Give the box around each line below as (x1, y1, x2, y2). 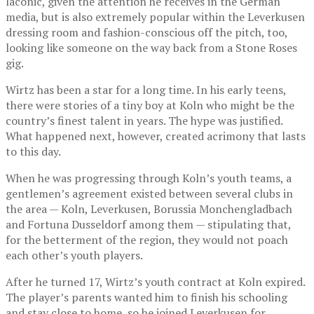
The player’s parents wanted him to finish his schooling (6, 289, 287, 305)
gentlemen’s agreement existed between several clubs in (6, 185, 293, 201)
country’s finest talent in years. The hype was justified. (6, 112, 282, 128)
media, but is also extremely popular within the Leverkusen (6, 8, 305, 25)
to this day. (6, 143, 61, 159)
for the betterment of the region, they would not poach (6, 231, 288, 247)
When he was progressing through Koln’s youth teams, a (6, 170, 292, 186)
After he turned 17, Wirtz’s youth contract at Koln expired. (6, 273, 305, 289)
